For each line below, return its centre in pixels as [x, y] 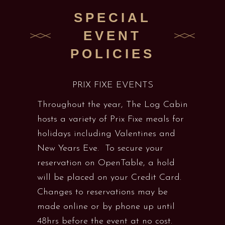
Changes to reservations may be [102, 192]
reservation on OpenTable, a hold [106, 163]
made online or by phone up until [106, 207]
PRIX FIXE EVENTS [113, 85]
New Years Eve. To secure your [100, 148]
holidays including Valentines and [106, 134]
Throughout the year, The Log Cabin [113, 105]
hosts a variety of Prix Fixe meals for [110, 119]
